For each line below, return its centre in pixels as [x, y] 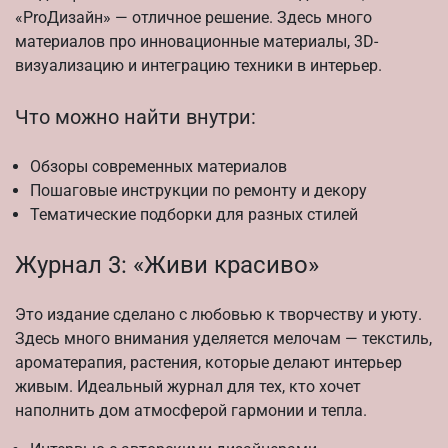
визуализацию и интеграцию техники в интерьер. [198, 65]
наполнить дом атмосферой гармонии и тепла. [191, 411]
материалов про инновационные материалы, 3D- [196, 41]
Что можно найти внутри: [135, 116]
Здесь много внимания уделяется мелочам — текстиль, [223, 339]
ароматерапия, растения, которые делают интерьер [208, 363]
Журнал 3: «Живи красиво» [167, 265]
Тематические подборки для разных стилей [194, 215]
